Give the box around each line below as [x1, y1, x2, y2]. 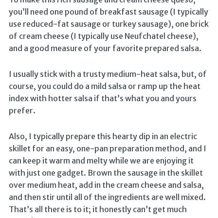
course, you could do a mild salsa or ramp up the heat [8, 81, 200, 91]
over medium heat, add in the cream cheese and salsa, [8, 180, 204, 190]
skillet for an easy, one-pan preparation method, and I [8, 144, 206, 154]
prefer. [8, 106, 36, 116]
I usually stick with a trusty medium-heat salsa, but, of [8, 69, 207, 79]
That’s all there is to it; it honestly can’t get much [8, 204, 187, 215]
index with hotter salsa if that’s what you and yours [8, 93, 197, 104]
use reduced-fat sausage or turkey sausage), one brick [8, 19, 209, 29]
